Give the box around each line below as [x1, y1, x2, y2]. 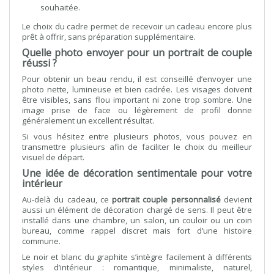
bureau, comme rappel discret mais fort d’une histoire [22, 225, 252, 236]
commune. [22, 235, 61, 246]
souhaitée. [40, 2, 80, 13]
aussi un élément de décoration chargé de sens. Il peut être [22, 204, 252, 215]
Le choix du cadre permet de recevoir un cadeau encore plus [22, 21, 252, 32]
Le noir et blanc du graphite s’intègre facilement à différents [22, 251, 252, 262]
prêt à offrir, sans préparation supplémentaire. [22, 31, 196, 42]
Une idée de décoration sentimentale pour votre [22, 166, 252, 180]
